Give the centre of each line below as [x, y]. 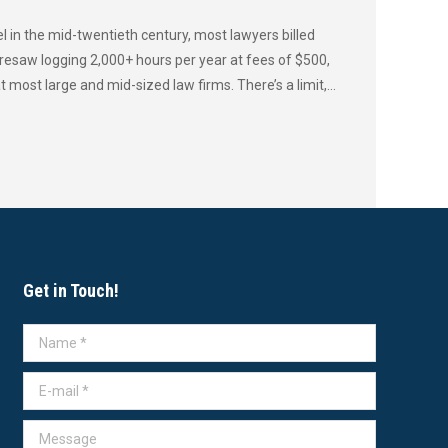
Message [51, 432]
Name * [46, 336]
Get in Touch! [70, 290]
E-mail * [47, 384]
